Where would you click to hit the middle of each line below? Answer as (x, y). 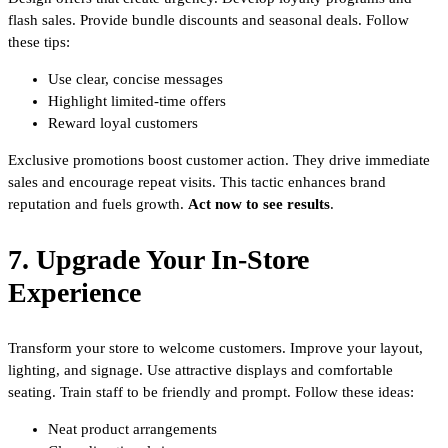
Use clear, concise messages (135, 78)
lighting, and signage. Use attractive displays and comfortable (200, 369)
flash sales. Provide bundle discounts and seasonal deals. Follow (208, 19)
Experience (74, 292)
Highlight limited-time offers (137, 100)
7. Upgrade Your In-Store (158, 259)
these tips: (39, 41)
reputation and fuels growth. (98, 203)
